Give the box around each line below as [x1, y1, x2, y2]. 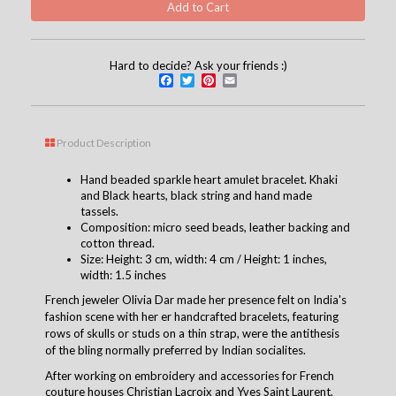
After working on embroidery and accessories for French [45, 368, 334, 383]
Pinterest [216, 68, 293, 91]
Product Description [55, 135, 151, 149]
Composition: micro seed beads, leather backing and [80, 219, 350, 234]
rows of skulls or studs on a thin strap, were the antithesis [45, 325, 339, 340]
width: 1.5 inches [80, 267, 166, 282]
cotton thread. [80, 235, 155, 250]
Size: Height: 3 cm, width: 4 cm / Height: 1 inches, [80, 251, 327, 266]
